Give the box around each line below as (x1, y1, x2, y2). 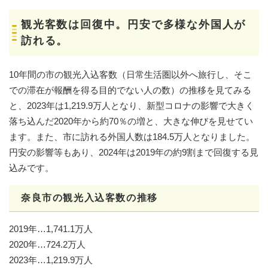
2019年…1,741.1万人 (9, 223, 93, 234)
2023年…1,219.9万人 (9, 254, 93, 265)
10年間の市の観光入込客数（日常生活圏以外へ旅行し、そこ (9, 69, 252, 80)
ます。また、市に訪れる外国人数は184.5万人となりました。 (9, 131, 255, 142)
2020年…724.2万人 (9, 239, 86, 249)
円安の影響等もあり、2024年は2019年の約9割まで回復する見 (9, 147, 258, 157)
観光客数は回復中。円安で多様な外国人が (21, 18, 246, 31)
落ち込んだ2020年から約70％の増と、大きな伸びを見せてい (9, 115, 253, 126)
